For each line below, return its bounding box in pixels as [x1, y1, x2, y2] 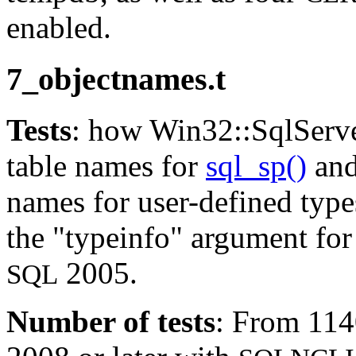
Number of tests [6, 304, 215, 339]
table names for [6, 149, 206, 184]
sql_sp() [206, 149, 307, 184]
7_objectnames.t [6, 60, 226, 97]
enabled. [6, 10, 111, 44]
